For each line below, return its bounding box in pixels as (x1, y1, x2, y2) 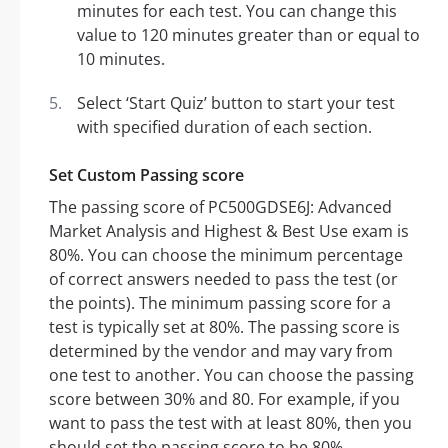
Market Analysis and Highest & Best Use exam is (49, 220, 409, 243)
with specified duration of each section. (77, 116, 372, 139)
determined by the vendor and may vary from (49, 340, 393, 363)
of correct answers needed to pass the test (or (49, 268, 398, 291)
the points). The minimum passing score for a (49, 292, 391, 315)
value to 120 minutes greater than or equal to (77, 24, 420, 47)
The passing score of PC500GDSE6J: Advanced (49, 196, 392, 219)
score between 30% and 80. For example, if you (49, 388, 400, 411)
